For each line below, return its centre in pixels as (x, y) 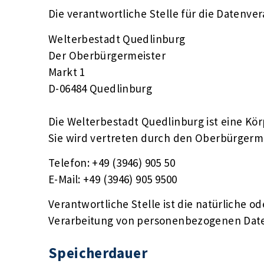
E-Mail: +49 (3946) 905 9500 (113, 179)
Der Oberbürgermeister (107, 55)
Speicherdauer (98, 253)
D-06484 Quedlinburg (100, 88)
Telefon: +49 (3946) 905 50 (112, 162)
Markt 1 (67, 72)
